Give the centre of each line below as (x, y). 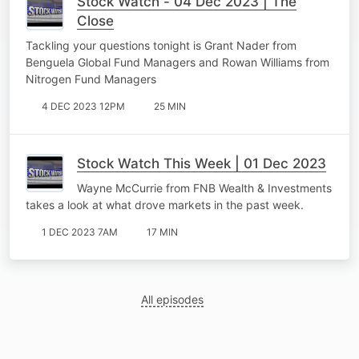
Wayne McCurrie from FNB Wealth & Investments (204, 188)
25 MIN (170, 106)
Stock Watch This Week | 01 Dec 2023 (202, 163)
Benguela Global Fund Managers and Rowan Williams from (177, 62)
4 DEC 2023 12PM (83, 106)
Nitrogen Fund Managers (91, 79)
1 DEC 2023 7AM (80, 232)
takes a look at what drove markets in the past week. (165, 204)
